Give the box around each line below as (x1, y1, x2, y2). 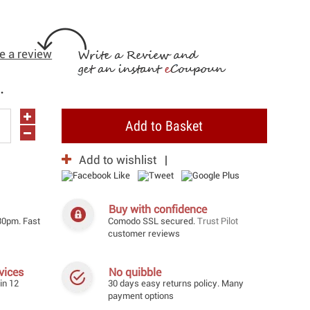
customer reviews (107, 229, 180, 239)
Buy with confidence (108, 203, 207, 215)
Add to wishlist (75, 154, 159, 167)
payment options (107, 292, 174, 302)
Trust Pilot (197, 217, 238, 226)
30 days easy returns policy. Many (107, 280, 244, 289)
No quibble (108, 266, 161, 278)
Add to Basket (125, 118, 203, 135)
